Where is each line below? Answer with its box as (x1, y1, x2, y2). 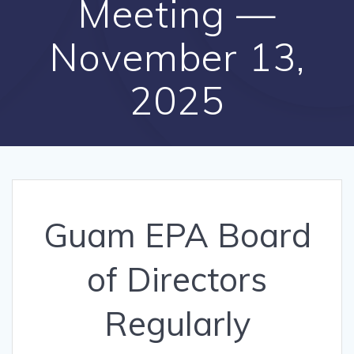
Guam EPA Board (43, 214, 311, 257)
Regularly (104, 303, 250, 345)
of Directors (87, 258, 267, 301)
